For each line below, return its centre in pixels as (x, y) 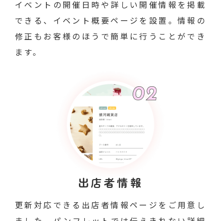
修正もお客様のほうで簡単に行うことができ (110, 36)
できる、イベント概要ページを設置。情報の (110, 20)
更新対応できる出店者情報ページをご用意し (110, 205)
